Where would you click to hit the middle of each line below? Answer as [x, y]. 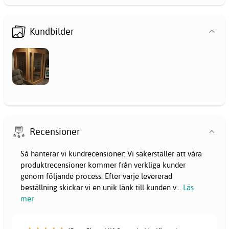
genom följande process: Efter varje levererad [96, 176]
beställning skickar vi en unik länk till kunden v [98, 188]
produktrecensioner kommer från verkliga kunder [103, 165]
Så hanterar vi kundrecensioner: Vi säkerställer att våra [111, 154]
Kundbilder [52, 31]
